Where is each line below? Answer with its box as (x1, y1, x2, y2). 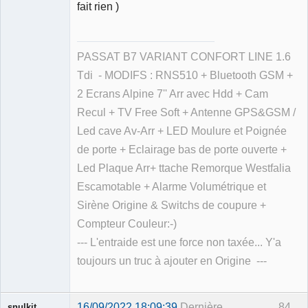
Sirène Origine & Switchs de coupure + (77, 199, 266, 211)
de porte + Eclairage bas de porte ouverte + (77, 143, 287, 155)
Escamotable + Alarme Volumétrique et (77, 180, 266, 192)
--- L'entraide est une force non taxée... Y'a (77, 236, 281, 248)
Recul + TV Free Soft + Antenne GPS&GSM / (77, 106, 296, 118)
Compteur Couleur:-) (77, 217, 177, 230)
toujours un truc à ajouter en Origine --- (77, 254, 267, 267)
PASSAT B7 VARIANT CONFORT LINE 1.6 (77, 50, 291, 63)
